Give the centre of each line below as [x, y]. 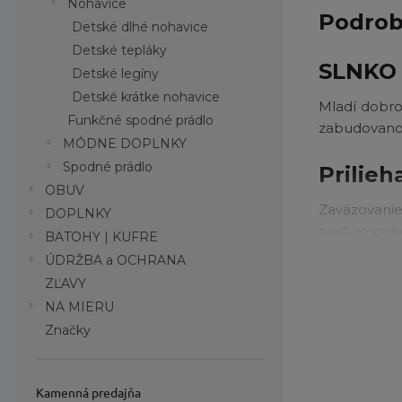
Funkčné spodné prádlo [141, 120]
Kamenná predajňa [89, 392]
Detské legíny [116, 74]
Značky [68, 330]
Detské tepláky [120, 50]
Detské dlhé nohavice [140, 27]
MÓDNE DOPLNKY [125, 144]
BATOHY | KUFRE [102, 237]
